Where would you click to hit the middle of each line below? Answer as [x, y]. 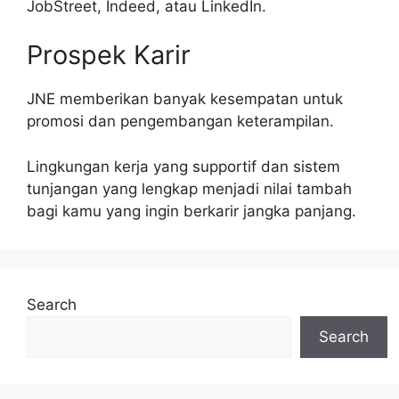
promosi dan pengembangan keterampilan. [180, 121]
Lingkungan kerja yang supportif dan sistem [183, 166]
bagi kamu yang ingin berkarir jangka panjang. [191, 211]
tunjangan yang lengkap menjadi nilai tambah [189, 188]
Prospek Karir [109, 55]
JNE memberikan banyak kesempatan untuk [185, 99]
